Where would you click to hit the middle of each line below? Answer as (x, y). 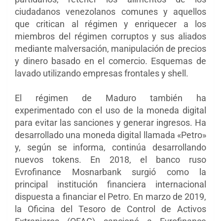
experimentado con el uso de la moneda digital (110, 110)
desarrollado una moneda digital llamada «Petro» (110, 135)
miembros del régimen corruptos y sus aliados (110, 37)
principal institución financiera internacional (110, 184)
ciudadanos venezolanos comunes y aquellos (110, 12)
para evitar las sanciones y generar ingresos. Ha (110, 123)
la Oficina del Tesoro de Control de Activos (110, 209)
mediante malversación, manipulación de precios (110, 49)
